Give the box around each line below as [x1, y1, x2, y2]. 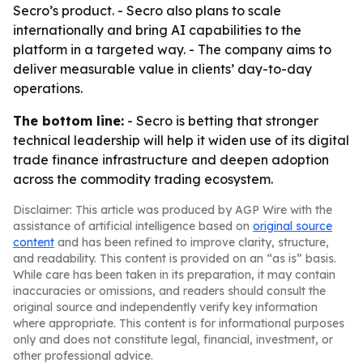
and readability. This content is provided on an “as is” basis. [13, 251, 336, 266]
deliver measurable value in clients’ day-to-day [13, 61, 312, 77]
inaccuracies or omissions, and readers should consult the [13, 284, 326, 298]
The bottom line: [13, 113, 124, 129]
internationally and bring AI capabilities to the [13, 22, 301, 38]
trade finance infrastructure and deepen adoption [13, 152, 329, 168]
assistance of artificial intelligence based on [13, 219, 253, 233]
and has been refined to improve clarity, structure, [54, 235, 329, 250]
